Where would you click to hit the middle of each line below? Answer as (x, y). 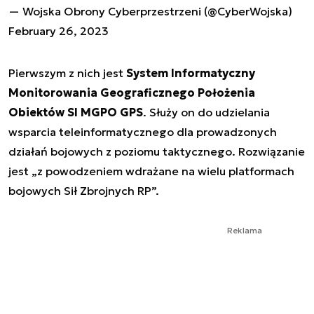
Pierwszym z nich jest (67, 73)
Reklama (245, 231)
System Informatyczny (191, 73)
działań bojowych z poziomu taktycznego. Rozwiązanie (157, 152)
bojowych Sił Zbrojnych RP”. (85, 191)
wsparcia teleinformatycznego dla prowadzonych (143, 132)
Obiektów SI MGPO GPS (76, 112)
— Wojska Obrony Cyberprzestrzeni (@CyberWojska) (150, 12)
